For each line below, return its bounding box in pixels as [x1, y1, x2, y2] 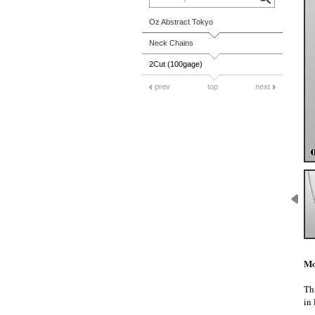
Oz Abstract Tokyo [149, 18, 213, 26]
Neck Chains [149, 39, 193, 47]
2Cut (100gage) [149, 60, 202, 68]
